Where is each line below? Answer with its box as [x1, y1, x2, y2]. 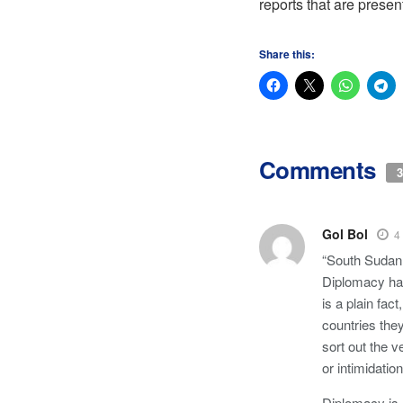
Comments [259, 153, 382, 187]
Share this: [259, 46, 315, 63]
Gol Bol [322, 225, 368, 244]
